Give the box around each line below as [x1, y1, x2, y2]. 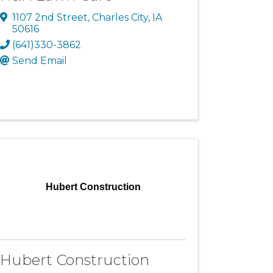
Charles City [92, 11, 149, 23]
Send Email [12, 54, 68, 66]
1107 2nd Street [12, 11, 88, 23]
